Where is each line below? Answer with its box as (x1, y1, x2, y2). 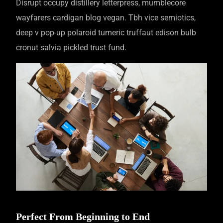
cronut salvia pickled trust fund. (16, 42, 127, 52)
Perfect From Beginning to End (16, 211, 150, 222)
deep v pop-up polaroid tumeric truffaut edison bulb (16, 27, 197, 37)
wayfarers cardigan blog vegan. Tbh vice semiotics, (16, 12, 196, 22)
